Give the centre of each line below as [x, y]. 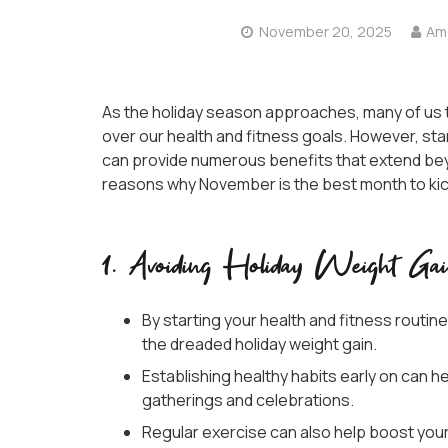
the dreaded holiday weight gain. [259, 344]
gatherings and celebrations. [248, 400]
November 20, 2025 [325, 32]
